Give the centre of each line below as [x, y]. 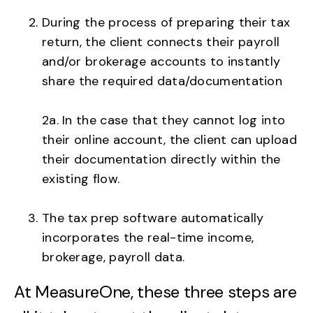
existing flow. [81, 179]
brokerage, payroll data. [114, 257]
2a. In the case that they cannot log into [164, 120]
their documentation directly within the [161, 159]
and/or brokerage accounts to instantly [161, 61]
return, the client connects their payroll [161, 42]
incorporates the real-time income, [148, 237]
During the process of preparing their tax [166, 22]
